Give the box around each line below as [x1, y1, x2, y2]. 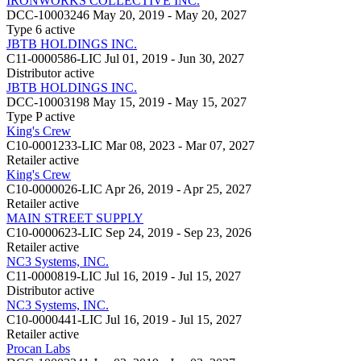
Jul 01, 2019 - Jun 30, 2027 [105, 51, 244, 65]
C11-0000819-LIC [6, 268, 102, 283]
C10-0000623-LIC [6, 225, 102, 239]
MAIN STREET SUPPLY [6, 210, 143, 225]
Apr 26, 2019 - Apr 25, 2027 [105, 181, 251, 196]
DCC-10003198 [6, 94, 89, 109]
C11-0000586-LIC [6, 51, 102, 65]
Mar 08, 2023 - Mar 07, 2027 [106, 138, 255, 152]
